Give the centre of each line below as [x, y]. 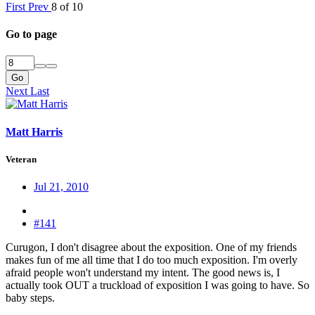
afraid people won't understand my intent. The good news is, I [143, 272]
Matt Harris [34, 131]
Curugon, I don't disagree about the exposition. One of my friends [151, 247]
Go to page [31, 34]
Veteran [21, 159]
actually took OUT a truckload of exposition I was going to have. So [157, 285]
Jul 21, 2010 [61, 186]
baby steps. [32, 297]
